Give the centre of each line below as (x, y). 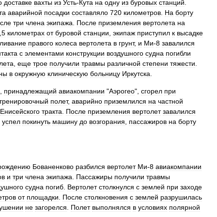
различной (124, 63)
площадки (43, 197)
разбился (90, 167)
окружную (30, 74)
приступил (154, 33)
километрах (26, 33)
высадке (190, 33)
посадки (57, 13)
